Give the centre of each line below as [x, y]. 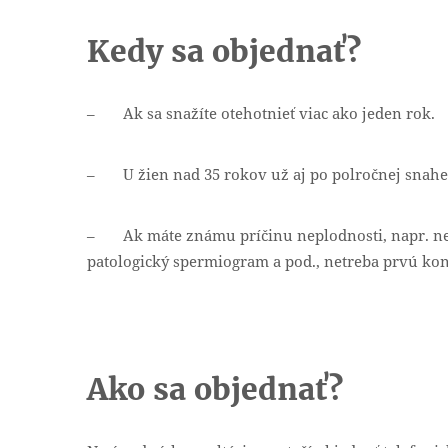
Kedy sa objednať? [224, 51]
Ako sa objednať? [215, 389]
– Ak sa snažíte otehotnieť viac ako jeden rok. [261, 113]
